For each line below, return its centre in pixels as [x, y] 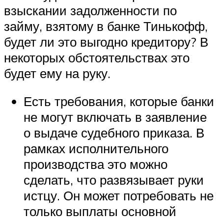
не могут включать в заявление [115, 117]
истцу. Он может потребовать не [119, 196]
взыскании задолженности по [90, 10]
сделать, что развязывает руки [114, 180]
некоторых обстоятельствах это [97, 57]
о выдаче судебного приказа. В [114, 133]
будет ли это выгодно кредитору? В [106, 41]
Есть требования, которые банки [119, 101]
